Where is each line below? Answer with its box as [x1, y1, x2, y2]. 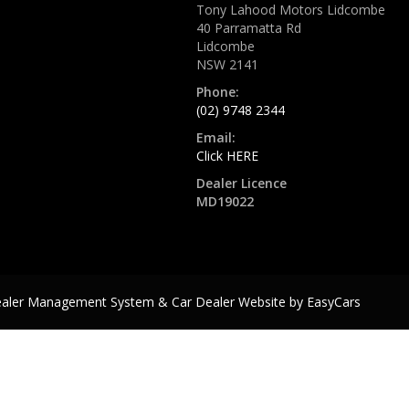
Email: [196, 129, 236, 146]
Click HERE [196, 147, 258, 164]
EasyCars [307, 293, 361, 310]
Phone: [196, 83, 239, 100]
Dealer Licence [196, 174, 287, 192]
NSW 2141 [196, 56, 258, 73]
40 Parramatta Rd [196, 19, 301, 37]
